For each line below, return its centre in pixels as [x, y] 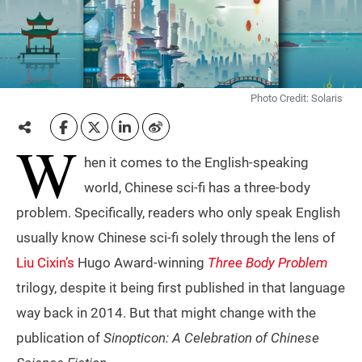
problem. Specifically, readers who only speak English [178, 213]
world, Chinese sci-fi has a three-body [197, 188]
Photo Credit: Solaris [297, 99]
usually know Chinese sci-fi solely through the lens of [176, 238]
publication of [60, 338]
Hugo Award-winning [141, 263]
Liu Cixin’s [45, 263]
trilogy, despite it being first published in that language [181, 288]
